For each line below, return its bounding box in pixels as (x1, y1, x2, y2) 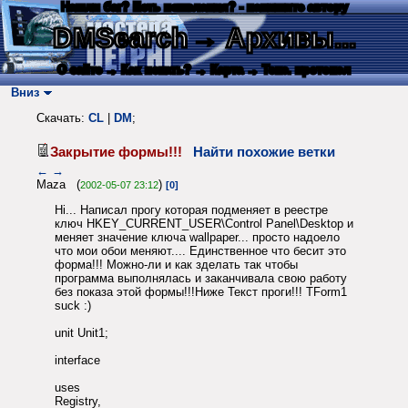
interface (55, 353, 100, 368)
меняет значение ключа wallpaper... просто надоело (55, 230, 340, 245)
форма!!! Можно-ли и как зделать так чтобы (55, 258, 298, 272)
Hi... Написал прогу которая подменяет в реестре (55, 203, 328, 218)
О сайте (57, 63, 102, 76)
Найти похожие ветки (193, 144, 335, 159)
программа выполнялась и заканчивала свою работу (55, 271, 347, 286)
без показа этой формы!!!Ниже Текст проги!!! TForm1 (55, 285, 347, 300)
